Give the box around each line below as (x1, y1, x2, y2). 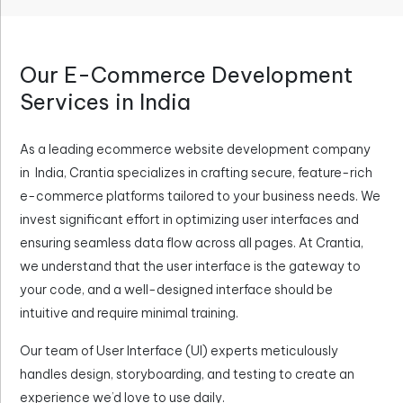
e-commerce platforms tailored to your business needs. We (20, 188, 381, 204)
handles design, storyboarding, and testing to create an (20, 366, 354, 382)
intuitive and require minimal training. (20, 305, 238, 321)
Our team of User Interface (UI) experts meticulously (20, 343, 338, 359)
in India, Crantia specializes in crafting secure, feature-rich (20, 165, 372, 181)
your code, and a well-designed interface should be (20, 282, 333, 298)
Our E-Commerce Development (20, 61, 353, 88)
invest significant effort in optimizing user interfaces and (20, 211, 359, 228)
